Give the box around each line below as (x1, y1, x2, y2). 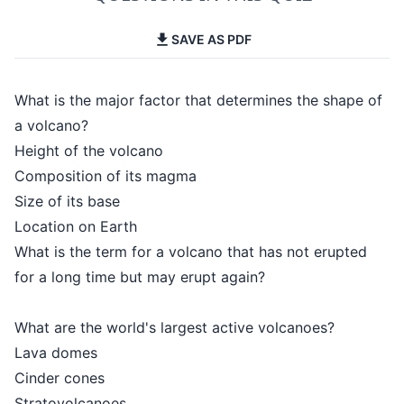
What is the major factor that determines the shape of (14, 91, 382, 109)
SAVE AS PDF (170, 32, 252, 47)
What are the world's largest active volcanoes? (14, 318, 335, 336)
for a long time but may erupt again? (14, 268, 265, 286)
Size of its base (14, 192, 120, 210)
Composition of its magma (14, 167, 197, 185)
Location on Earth (14, 217, 137, 235)
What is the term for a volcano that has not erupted (14, 243, 367, 261)
